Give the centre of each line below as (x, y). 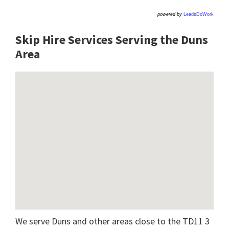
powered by (170, 15)
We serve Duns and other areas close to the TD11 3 (112, 221)
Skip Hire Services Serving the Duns (112, 40)
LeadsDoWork (199, 15)
